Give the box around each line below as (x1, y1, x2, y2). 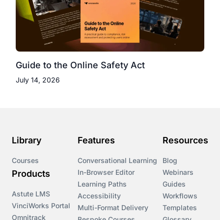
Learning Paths (78, 179, 127, 188)
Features (78, 135, 115, 145)
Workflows (163, 191, 197, 200)
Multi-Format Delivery (78, 203, 148, 212)
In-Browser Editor (78, 167, 135, 176)
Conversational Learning (78, 156, 157, 165)
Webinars (163, 167, 193, 176)
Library (12, 135, 42, 145)
